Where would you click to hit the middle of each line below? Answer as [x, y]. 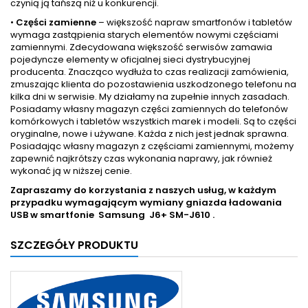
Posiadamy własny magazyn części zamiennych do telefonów [149, 109]
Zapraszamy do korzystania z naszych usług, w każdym [143, 190]
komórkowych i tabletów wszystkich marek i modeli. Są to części [153, 122]
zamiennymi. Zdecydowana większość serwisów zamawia [141, 47]
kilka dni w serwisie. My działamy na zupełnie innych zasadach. [150, 97]
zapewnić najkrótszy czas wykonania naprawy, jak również [141, 159]
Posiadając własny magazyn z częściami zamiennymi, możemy [152, 146]
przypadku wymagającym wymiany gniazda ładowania [146, 203]
